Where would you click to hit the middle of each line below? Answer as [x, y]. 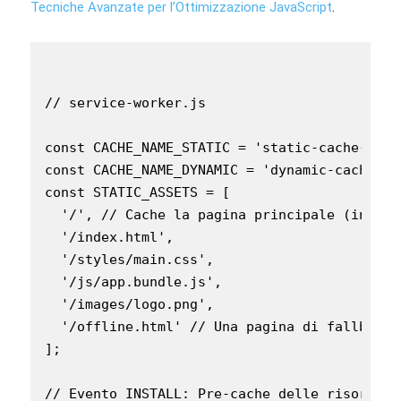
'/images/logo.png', [129, 304]
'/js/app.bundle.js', [133, 282]
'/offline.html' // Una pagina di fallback [218, 326]
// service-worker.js [125, 102]
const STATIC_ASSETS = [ [137, 192]
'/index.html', [109, 237]
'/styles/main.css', [129, 259]
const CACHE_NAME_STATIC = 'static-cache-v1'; [222, 147]
